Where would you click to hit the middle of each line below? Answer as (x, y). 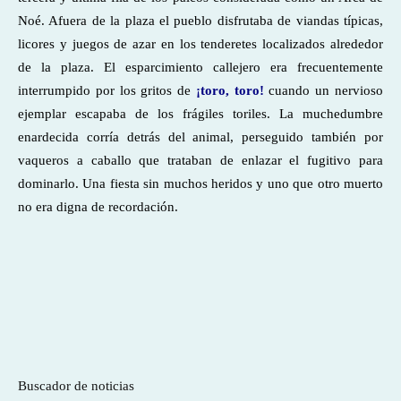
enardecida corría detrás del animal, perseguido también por (200, 137)
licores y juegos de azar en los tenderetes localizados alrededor (200, 44)
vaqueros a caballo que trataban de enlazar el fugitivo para (200, 160)
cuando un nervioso (324, 90)
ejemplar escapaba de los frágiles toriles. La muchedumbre (200, 114)
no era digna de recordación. (98, 207)
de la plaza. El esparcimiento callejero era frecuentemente (200, 67)
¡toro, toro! (230, 90)
